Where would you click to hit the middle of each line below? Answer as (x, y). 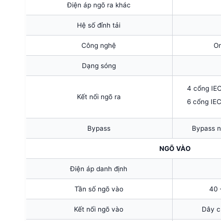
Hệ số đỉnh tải (99, 25)
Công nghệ (99, 45)
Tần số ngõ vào (99, 189)
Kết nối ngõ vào (99, 209)
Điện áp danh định (99, 168)
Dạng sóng (99, 65)
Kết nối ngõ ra (99, 96)
